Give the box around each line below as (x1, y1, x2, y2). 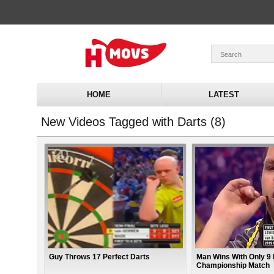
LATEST (208, 90, 239, 99)
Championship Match (196, 261, 270, 270)
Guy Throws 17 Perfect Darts (48, 253, 150, 262)
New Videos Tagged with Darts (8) (40, 115, 226, 128)
